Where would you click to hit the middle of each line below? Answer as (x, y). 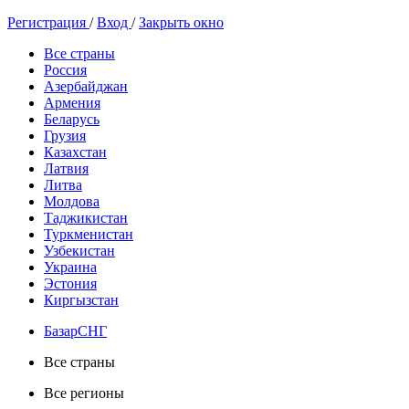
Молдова (72, 201)
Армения (72, 103)
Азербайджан (86, 86)
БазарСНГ (75, 331)
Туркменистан (89, 234)
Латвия (66, 168)
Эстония (70, 283)
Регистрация (48, 22)
